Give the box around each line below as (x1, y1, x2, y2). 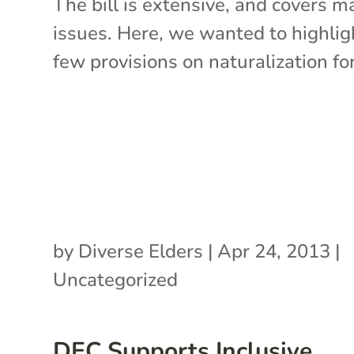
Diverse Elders (78, 238, 204, 264)
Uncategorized (53, 266, 179, 292)
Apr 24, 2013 (217, 238, 331, 264)
